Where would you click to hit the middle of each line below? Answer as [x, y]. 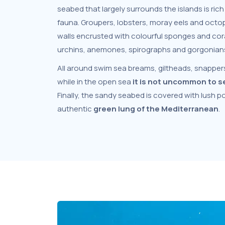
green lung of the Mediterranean [156, 109]
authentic [75, 109]
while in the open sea [95, 82]
